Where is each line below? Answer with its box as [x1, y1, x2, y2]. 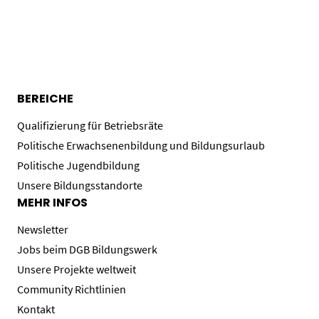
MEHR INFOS [17, 194, 88, 211]
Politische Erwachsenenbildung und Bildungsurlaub [17, 137, 265, 152]
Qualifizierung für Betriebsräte [17, 117, 163, 132]
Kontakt [17, 301, 55, 316]
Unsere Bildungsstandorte [17, 177, 142, 192]
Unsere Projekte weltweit [17, 261, 136, 276]
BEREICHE [17, 90, 73, 107]
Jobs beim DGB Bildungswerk [17, 241, 157, 256]
